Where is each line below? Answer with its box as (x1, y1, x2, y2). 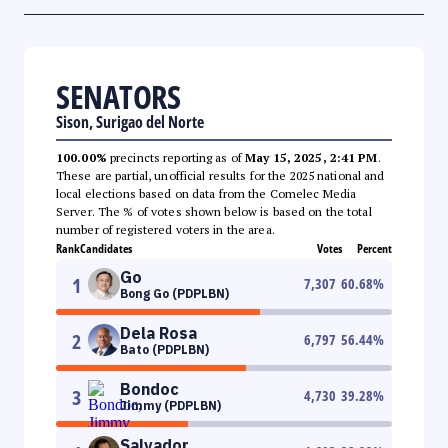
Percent (357, 239, 392, 257)
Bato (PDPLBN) (120, 341, 209, 357)
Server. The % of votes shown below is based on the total (56, 203, 372, 219)
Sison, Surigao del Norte (56, 110, 204, 133)
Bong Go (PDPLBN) (120, 285, 229, 301)
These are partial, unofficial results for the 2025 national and (56, 167, 385, 183)
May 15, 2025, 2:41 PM (245, 149, 378, 165)
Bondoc (120, 378, 179, 399)
